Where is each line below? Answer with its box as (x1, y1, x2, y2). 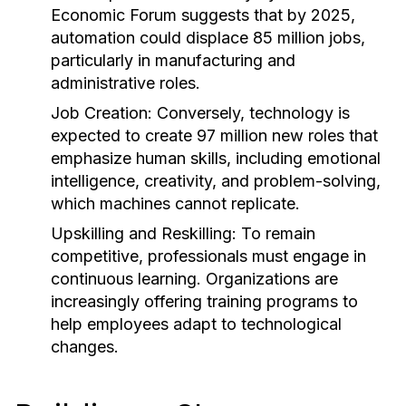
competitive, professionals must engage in (51, 246, 366, 266)
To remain (237, 224, 315, 243)
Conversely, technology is (152, 103, 350, 122)
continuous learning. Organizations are (51, 269, 338, 288)
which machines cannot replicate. (51, 194, 300, 213)
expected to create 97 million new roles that (51, 126, 378, 145)
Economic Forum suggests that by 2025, (51, 5, 355, 24)
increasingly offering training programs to (51, 292, 358, 311)
